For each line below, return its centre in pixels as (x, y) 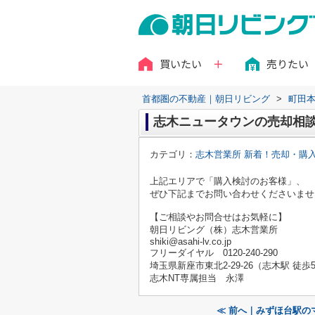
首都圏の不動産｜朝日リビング (206, 99)
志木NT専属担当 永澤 (197, 278)
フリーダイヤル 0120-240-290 (214, 253)
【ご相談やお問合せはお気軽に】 (218, 217)
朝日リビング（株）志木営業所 (214, 230)
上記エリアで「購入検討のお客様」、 (227, 181)
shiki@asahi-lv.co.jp (191, 242)
